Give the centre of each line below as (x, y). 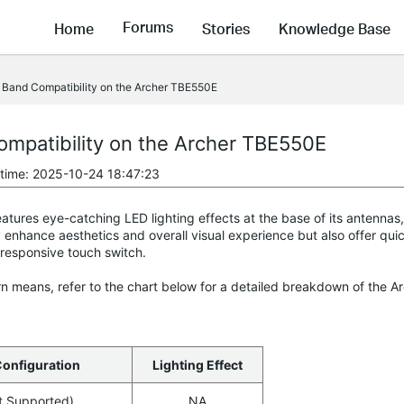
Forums (148, 27)
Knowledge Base (335, 28)
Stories (226, 28)
